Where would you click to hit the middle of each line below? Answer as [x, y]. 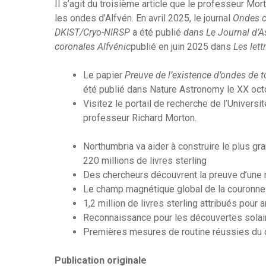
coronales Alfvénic [93, 46]
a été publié [158, 32]
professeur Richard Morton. [140, 118]
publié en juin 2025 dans [182, 46]
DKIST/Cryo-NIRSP [92, 32]
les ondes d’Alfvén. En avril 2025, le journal [144, 18]
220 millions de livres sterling [145, 160]
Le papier [104, 75]
